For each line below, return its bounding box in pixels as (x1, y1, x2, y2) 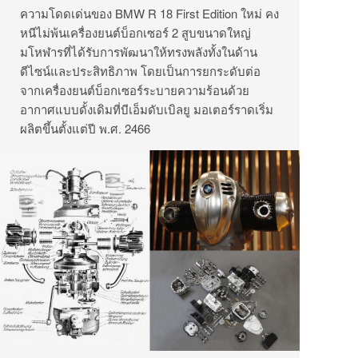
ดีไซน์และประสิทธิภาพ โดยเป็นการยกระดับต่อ (20, 62, 261, 80)
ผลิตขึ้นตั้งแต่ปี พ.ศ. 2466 (20, 120, 150, 137)
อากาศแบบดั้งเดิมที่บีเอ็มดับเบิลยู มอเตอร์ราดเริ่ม (20, 101, 273, 118)
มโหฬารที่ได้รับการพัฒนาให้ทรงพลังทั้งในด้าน (20, 43, 257, 61)
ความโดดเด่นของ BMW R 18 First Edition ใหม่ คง (20, 5, 279, 22)
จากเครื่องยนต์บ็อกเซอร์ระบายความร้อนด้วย (20, 82, 249, 99)
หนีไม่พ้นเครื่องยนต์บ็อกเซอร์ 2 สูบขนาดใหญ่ (20, 24, 251, 42)
